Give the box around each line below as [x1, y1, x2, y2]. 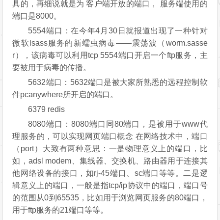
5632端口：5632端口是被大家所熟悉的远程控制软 [28, 78, 208, 86]
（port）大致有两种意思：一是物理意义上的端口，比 [12, 144, 208, 153]
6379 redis [28, 105, 65, 113]
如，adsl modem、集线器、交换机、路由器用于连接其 [12, 157, 208, 165]
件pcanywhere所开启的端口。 [12, 90, 118, 99]
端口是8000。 [12, 12, 62, 20]
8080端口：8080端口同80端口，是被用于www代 [28, 120, 208, 128]
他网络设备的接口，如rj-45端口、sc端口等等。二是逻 [12, 169, 208, 177]
